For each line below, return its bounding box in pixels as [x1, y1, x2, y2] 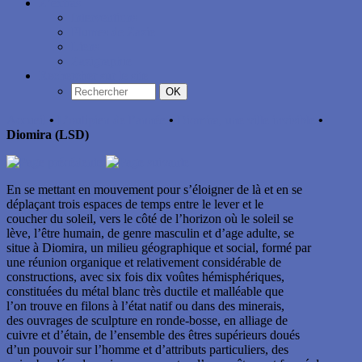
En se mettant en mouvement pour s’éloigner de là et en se [6, 183, 302, 196]
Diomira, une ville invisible [177, 113, 315, 127]
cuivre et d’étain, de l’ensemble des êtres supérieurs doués [6, 328, 300, 342]
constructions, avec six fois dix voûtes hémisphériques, [6, 270, 284, 284]
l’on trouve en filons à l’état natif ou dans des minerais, [6, 299, 284, 313]
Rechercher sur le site [39, 69, 148, 82]
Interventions [71, 11, 137, 24]
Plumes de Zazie [71, 25, 155, 39]
